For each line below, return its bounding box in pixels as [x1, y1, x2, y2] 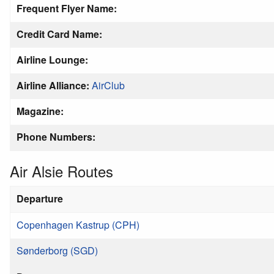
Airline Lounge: [17, 53, 88, 67]
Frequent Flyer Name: [17, 1, 117, 15]
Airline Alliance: [17, 78, 89, 92]
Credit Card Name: [17, 27, 102, 41]
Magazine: [17, 104, 64, 118]
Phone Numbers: [17, 130, 95, 144]
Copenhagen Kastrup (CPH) [17, 218, 139, 232]
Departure [17, 191, 63, 206]
